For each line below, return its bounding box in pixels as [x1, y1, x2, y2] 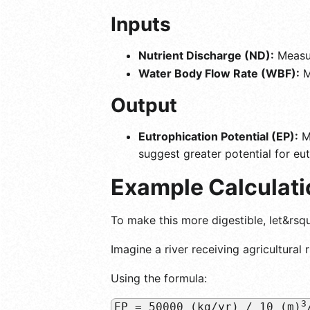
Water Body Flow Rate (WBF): [138, 66, 300, 81]
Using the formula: [111, 271, 207, 285]
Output [111, 93, 177, 118]
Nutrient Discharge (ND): [138, 48, 274, 62]
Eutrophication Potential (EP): [138, 129, 298, 144]
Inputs [111, 12, 171, 36]
